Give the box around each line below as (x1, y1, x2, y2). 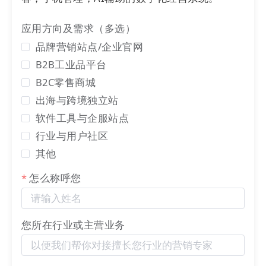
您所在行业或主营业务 (21, 218, 125, 232)
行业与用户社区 (36, 129, 109, 143)
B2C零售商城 (36, 75, 96, 90)
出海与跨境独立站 (36, 93, 119, 107)
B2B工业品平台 (36, 58, 107, 72)
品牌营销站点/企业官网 (36, 40, 144, 54)
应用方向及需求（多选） (21, 21, 136, 36)
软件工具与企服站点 (36, 111, 129, 125)
